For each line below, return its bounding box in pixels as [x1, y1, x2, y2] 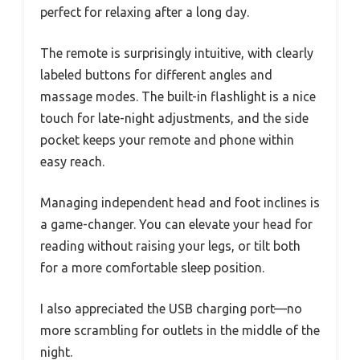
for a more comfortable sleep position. [40, 260, 264, 275]
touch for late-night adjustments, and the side [40, 110, 309, 125]
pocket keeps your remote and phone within [40, 132, 294, 147]
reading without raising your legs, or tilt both [40, 238, 301, 253]
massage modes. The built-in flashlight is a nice [40, 88, 316, 104]
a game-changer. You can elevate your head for [40, 216, 313, 231]
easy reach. [40, 153, 104, 169]
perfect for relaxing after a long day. [40, 4, 249, 19]
